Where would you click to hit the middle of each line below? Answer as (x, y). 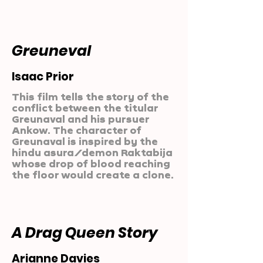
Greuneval (51, 51)
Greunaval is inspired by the (85, 141)
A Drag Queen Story (85, 233)
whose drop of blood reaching (91, 163)
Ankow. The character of (77, 130)
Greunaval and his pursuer (80, 119)
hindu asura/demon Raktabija (92, 152)
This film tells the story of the (90, 97)
